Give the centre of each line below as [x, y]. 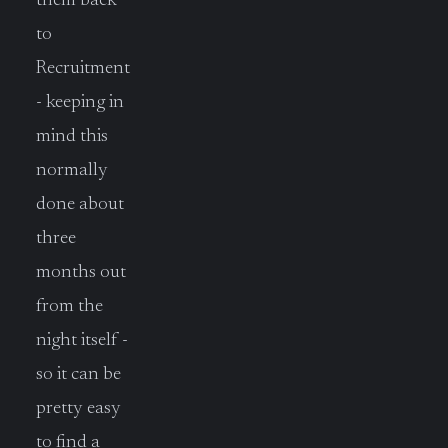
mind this [72, 136]
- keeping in [80, 102]
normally [72, 170]
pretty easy [78, 408]
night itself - [82, 340]
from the [69, 306]
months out [81, 272]
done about [80, 204]
